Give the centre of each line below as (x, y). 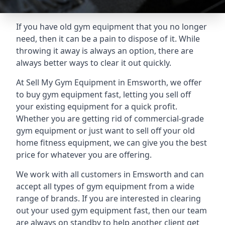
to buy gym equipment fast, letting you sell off (103, 94)
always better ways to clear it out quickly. (94, 63)
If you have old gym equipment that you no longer (111, 27)
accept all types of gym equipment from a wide (105, 186)
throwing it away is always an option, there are (105, 51)
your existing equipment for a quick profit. (97, 106)
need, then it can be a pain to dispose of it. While (108, 39)
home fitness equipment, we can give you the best (111, 143)
